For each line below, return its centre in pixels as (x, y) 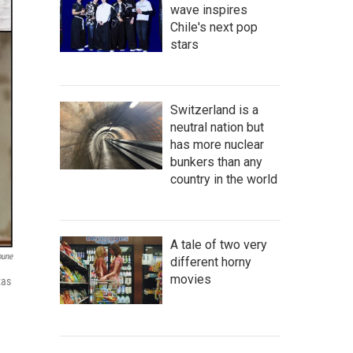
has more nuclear (217, 145)
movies (191, 279)
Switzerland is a (214, 110)
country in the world (224, 179)
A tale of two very (219, 245)
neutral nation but (217, 127)
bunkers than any (216, 162)
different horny (211, 262)
